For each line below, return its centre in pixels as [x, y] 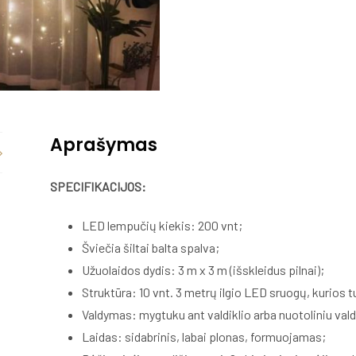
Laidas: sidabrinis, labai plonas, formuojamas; [204, 336]
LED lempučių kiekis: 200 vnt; [163, 225]
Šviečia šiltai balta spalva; [151, 247]
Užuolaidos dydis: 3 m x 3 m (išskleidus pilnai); [203, 269]
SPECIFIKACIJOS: [100, 187]
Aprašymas [104, 145]
